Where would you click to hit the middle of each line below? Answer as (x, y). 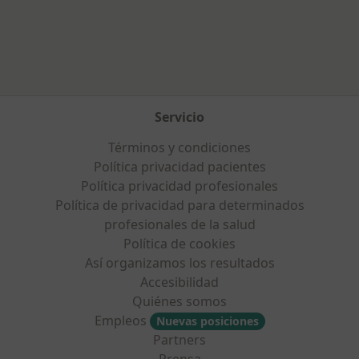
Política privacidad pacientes (179, 167)
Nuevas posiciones (207, 321)
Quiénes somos (179, 301)
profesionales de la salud (179, 224)
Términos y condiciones (179, 147)
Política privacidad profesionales (179, 186)
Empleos (122, 321)
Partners (179, 340)
